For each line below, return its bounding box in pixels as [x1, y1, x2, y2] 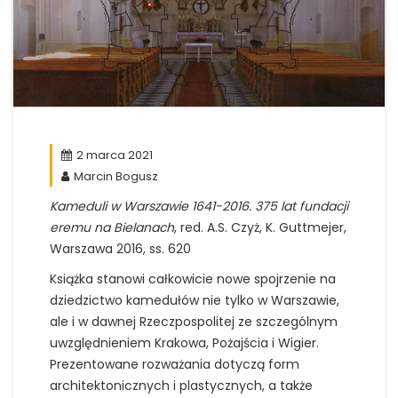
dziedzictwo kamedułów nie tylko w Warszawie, [50, 291, 339, 309]
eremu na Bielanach [50, 219, 174, 236]
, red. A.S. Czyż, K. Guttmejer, [174, 219, 346, 236]
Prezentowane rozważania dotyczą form [50, 355, 299, 373]
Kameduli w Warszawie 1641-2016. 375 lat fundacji [50, 197, 348, 215]
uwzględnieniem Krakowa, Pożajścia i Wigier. [50, 334, 319, 352]
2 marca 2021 [76, 147, 153, 163]
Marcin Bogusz [74, 168, 158, 185]
